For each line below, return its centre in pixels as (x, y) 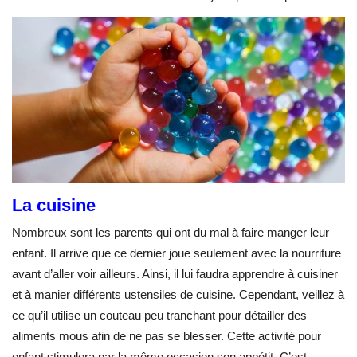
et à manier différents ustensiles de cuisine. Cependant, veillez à (178, 294)
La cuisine (54, 205)
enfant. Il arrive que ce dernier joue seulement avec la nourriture (177, 253)
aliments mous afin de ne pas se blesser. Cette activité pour (167, 335)
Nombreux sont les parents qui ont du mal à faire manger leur (171, 232)
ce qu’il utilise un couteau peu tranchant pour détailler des (159, 315)
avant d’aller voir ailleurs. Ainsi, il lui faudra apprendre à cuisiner (175, 273)
